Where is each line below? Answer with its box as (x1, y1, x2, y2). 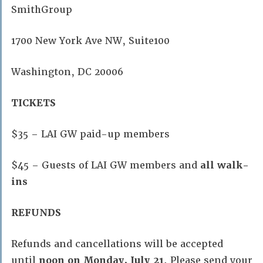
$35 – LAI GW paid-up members (11, 127, 170, 140)
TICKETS (11, 96, 56, 109)
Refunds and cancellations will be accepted (11, 237, 223, 250)
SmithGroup (11, 3, 72, 16)
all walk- (200, 159, 249, 171)
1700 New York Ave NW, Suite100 (11, 34, 170, 47)
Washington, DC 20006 (11, 65, 123, 78)
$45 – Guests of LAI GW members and (11, 159, 200, 171)
